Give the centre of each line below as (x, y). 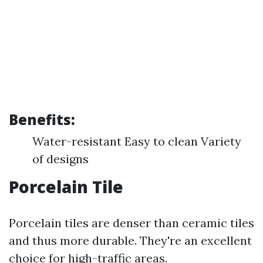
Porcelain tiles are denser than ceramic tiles (131, 223)
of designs (60, 159)
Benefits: (42, 119)
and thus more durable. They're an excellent (130, 240)
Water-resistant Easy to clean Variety (137, 141)
